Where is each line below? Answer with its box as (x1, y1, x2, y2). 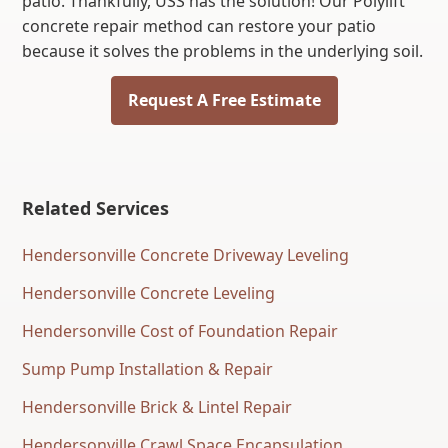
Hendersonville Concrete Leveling (22, 281, 276, 304)
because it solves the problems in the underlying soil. (22, 40, 424, 62)
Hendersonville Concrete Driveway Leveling (22, 243, 350, 266)
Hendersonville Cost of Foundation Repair (22, 319, 339, 342)
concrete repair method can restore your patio (22, 15, 377, 37)
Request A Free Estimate (127, 88, 321, 111)
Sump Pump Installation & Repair (22, 357, 274, 380)
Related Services (22, 195, 170, 220)
